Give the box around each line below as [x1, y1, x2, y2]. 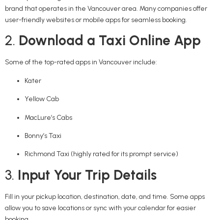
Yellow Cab [25, 95, 59, 104]
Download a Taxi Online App [19, 32, 201, 49]
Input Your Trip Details [18, 166, 157, 183]
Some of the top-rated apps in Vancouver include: [5, 58, 157, 67]
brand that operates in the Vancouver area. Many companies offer [5, 4, 207, 13]
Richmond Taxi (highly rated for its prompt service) [25, 150, 178, 159]
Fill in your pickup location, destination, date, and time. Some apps [5, 192, 205, 201]
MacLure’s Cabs [25, 113, 72, 122]
